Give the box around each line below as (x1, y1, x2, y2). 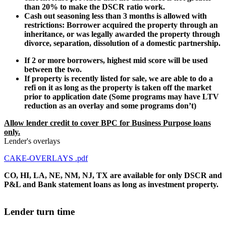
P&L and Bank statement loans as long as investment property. (4, 180, 218, 189)
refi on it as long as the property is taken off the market (24, 83, 211, 92)
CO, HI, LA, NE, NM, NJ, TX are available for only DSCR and (4, 171, 222, 180)
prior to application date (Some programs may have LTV (24, 92, 219, 101)
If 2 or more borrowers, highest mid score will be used (24, 55, 208, 65)
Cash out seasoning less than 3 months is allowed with (24, 11, 207, 20)
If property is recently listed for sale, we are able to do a (24, 74, 213, 83)
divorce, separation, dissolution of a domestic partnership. (24, 38, 220, 47)
